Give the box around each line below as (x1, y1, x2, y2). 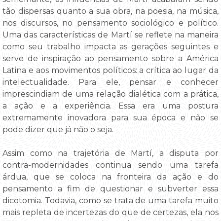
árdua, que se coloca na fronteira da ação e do (2, 172, 219, 182)
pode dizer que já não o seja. (2, 125, 113, 135)
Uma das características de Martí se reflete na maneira (2, 30, 219, 40)
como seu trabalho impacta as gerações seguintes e (2, 42, 219, 52)
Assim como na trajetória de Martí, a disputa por (2, 148, 219, 158)
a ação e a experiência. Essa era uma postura (2, 101, 219, 111)
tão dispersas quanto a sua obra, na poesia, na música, (2, 6, 219, 16)
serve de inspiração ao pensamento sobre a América (2, 54, 219, 64)
